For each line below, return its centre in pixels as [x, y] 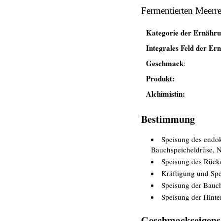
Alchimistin [164, 94]
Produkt [159, 78]
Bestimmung [168, 119]
